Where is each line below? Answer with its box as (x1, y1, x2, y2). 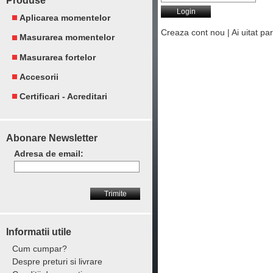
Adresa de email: (14, 149, 83, 159)
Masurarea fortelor (19, 52, 96, 62)
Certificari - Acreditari (19, 91, 107, 102)
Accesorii (19, 72, 58, 82)
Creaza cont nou (161, 27, 225, 38)
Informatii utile (6, 227, 71, 238)
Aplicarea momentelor (19, 13, 110, 23)
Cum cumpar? (12, 244, 67, 254)
